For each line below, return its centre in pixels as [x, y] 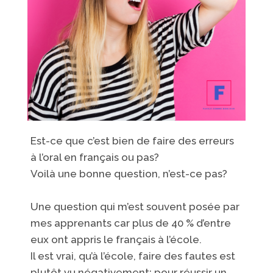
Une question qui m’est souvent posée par [135, 206]
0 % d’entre [204, 223]
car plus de [143, 223]
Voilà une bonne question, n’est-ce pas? [129, 173]
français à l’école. [159, 239]
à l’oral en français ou [84, 157]
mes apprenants [71, 223]
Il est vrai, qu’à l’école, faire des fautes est [133, 256]
